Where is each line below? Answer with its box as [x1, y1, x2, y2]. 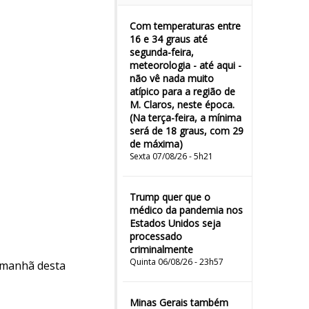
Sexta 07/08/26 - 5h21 [130, 150, 213, 162]
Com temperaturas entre [130, 19, 241, 32]
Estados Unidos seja [130, 217, 221, 230]
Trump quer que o [130, 190, 210, 203]
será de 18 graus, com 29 [130, 124, 243, 137]
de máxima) [130, 137, 183, 150]
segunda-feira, [130, 46, 194, 59]
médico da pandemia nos [130, 203, 243, 217]
